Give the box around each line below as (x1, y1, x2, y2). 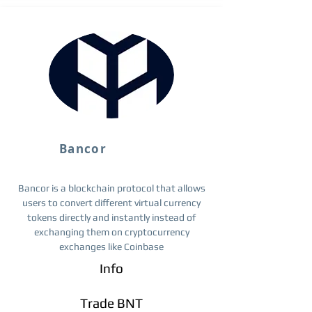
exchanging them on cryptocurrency (33, 226, 189, 237)
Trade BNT (80, 295, 143, 311)
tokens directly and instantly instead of (27, 212, 196, 223)
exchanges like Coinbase (59, 241, 164, 252)
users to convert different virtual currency (22, 197, 201, 208)
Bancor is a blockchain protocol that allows (17, 182, 205, 194)
